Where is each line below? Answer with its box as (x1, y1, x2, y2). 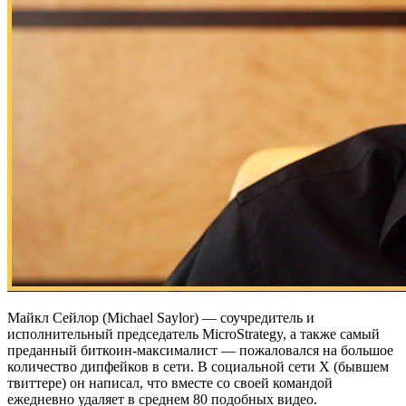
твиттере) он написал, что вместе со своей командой (7, 374, 333, 391)
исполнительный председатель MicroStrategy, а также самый (7, 325, 380, 342)
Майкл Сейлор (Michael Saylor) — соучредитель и (7, 309, 314, 325)
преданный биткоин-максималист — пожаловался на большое (7, 342, 393, 358)
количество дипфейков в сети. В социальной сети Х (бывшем (7, 358, 389, 374)
